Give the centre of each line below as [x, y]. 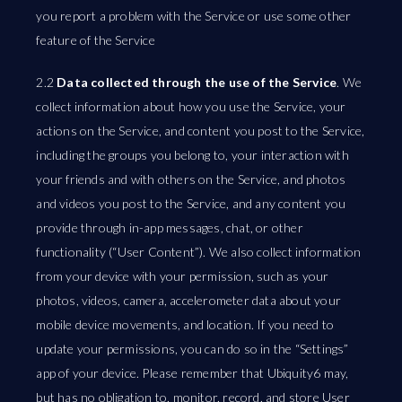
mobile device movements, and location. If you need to [185, 324]
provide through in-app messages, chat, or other [170, 227]
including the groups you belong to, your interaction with [192, 155]
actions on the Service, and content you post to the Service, [201, 131]
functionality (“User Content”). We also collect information [199, 252]
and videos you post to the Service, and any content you [191, 203]
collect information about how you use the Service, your [191, 106]
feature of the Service [96, 40]
